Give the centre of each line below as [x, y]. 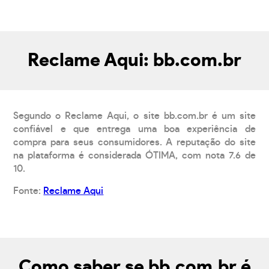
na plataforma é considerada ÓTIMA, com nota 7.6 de [134, 155]
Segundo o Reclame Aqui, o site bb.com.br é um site [134, 116]
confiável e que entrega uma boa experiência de [134, 129]
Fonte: [29, 191]
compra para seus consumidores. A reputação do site [134, 142]
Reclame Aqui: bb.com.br [134, 60]
